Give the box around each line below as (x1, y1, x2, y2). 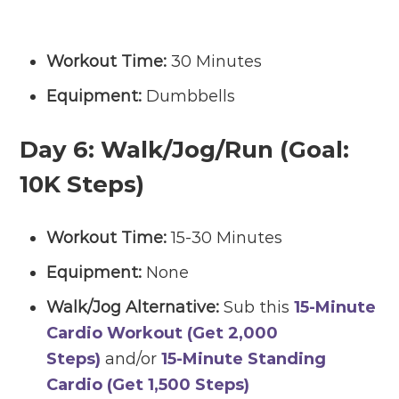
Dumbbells (146, 85, 236, 106)
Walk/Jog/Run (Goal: (101, 134, 350, 164)
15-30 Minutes (167, 227, 283, 248)
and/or (101, 348, 162, 369)
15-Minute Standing (161, 348, 327, 369)
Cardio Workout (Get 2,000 (46, 322, 279, 343)
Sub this (219, 297, 295, 317)
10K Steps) (20, 169, 145, 199)
